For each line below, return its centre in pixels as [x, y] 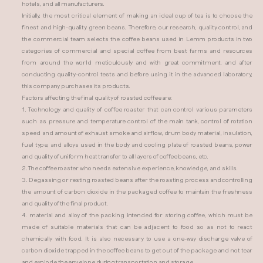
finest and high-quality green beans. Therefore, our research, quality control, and [137, 27]
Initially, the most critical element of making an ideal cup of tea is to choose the [137, 16]
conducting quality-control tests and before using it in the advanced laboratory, [137, 74]
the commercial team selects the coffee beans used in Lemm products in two [137, 39]
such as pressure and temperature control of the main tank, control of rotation [137, 121]
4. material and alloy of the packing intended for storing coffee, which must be [137, 215]
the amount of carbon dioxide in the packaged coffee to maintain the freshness [137, 192]
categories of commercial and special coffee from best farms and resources [137, 51]
